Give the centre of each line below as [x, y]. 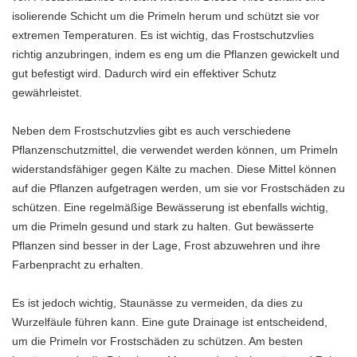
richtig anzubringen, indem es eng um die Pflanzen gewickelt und [176, 54]
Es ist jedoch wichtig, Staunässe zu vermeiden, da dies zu [157, 302]
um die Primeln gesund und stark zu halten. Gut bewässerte [163, 226]
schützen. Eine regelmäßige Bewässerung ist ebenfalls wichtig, [170, 207]
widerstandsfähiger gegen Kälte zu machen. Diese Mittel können [174, 169]
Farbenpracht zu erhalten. [78, 264]
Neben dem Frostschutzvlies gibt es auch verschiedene [151, 130]
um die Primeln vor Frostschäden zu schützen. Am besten [157, 341]
